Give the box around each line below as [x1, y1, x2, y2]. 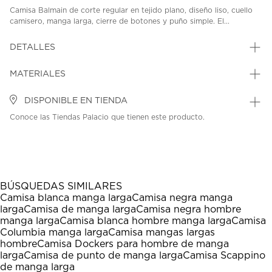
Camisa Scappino [183, 251, 265, 261]
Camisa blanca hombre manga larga [59, 216, 231, 226]
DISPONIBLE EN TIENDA [22, 97, 127, 106]
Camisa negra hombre [136, 205, 241, 215]
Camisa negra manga [132, 193, 233, 203]
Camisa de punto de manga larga [24, 251, 183, 261]
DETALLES [10, 43, 55, 52]
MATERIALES [10, 70, 66, 79]
